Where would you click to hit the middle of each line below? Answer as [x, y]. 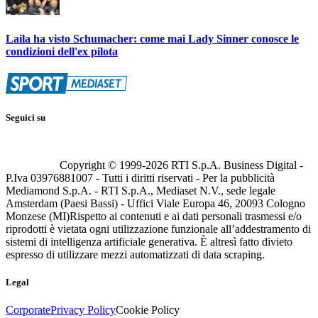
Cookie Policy [148, 310]
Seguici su [26, 118]
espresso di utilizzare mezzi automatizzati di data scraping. [135, 254]
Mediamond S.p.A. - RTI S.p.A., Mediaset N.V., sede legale [141, 190]
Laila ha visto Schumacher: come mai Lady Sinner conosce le [152, 39]
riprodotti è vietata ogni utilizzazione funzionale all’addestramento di [158, 229]
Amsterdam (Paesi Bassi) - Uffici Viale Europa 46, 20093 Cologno [155, 203]
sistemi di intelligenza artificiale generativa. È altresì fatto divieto [149, 241]
